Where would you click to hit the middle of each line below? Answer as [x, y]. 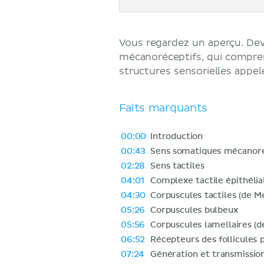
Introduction [177, 136]
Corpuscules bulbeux [194, 210]
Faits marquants [164, 108]
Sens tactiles [177, 166]
